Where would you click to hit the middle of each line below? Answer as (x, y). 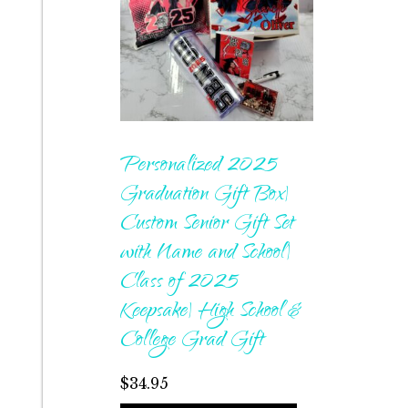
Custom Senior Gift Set (207, 225)
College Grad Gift (192, 342)
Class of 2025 (179, 284)
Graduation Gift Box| (204, 196)
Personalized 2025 (199, 167)
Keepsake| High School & (210, 313)
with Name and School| (205, 255)
